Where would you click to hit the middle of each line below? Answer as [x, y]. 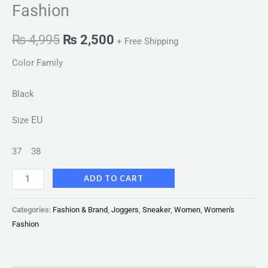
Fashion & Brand [80, 209]
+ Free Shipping [147, 42]
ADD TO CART [113, 178]
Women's [219, 209]
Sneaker [156, 209]
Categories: [32, 209]
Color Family [37, 63]
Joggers [125, 209]
